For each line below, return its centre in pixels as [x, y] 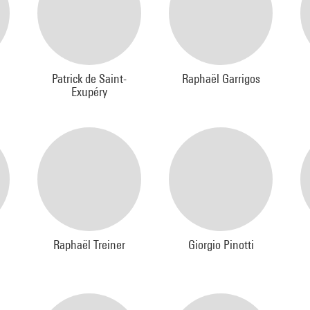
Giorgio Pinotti [221, 245]
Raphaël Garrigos [221, 79]
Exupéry [89, 92]
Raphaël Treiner [89, 245]
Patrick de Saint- [89, 79]
